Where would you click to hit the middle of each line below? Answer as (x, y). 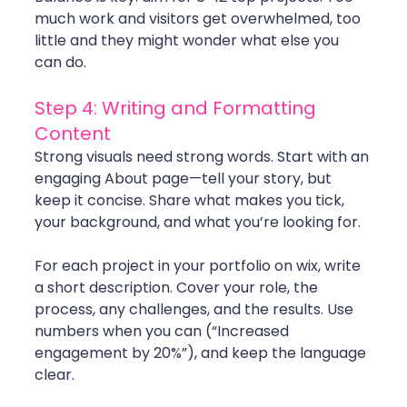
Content (73, 134)
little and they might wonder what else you (189, 41)
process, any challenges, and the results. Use (196, 310)
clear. (55, 375)
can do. (60, 63)
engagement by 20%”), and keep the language (202, 353)
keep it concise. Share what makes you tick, (191, 201)
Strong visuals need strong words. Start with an (203, 157)
